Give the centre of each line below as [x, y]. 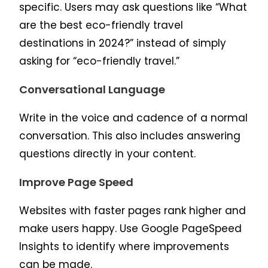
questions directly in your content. [108, 154]
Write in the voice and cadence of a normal [134, 118]
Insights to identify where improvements [124, 247]
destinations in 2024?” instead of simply [123, 43]
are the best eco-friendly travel [101, 25]
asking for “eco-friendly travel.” [100, 61]
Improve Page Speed [77, 182]
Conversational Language [92, 90]
